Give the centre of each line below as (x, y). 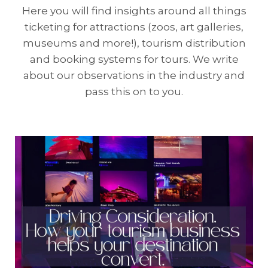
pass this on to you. (134, 92)
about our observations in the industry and (134, 75)
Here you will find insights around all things (134, 11)
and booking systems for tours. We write (134, 59)
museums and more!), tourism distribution (134, 43)
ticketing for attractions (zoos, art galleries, (134, 27)
